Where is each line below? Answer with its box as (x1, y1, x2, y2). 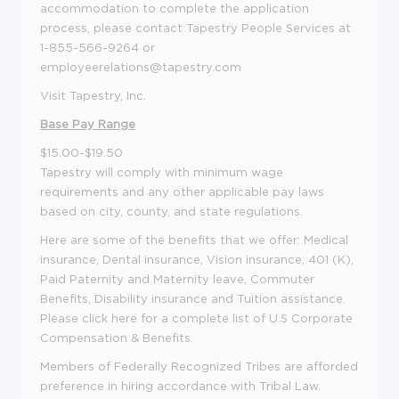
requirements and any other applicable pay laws (40, 185, 324, 198)
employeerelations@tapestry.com (40, 61, 241, 73)
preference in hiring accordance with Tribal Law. (40, 379, 321, 392)
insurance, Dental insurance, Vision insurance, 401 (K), (40, 253, 354, 265)
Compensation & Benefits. (40, 331, 193, 344)
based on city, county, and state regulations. (40, 205, 303, 217)
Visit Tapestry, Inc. (40, 89, 146, 102)
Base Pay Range (40, 118, 135, 130)
